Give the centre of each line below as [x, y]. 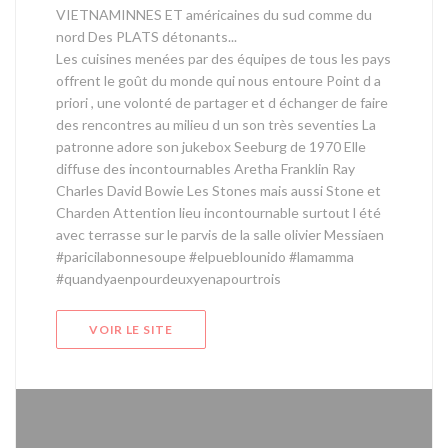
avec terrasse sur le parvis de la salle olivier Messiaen [220, 234]
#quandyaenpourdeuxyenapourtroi [165, 278]
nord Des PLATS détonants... [146, 36]
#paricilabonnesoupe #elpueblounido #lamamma [205, 256]
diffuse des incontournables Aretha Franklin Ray [205, 168]
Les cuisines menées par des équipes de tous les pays [223, 58]
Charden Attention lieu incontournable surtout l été [218, 212]
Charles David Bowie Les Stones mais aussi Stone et [218, 190]
